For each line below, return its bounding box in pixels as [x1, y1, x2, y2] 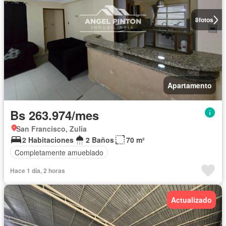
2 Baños [86, 135, 114, 145]
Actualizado [171, 195, 212, 205]
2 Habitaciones [22, 135, 74, 145]
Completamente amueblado [15, 147, 103, 157]
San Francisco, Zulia [16, 124, 87, 134]
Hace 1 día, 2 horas [10, 166, 65, 176]
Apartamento [167, 80, 212, 91]
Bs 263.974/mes [10, 106, 99, 124]
